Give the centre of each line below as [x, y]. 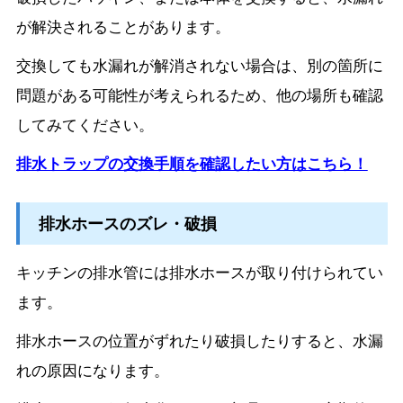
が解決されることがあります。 [123, 26]
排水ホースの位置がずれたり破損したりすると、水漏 [199, 340]
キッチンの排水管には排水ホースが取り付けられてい [199, 271]
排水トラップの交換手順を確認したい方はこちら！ [192, 162]
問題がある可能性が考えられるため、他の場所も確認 [199, 94]
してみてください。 [85, 124]
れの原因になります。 [92, 369]
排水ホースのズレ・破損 [127, 224]
